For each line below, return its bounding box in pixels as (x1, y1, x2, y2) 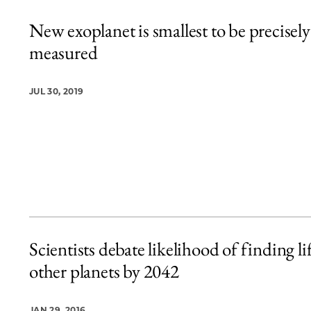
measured (29, 40, 98, 65)
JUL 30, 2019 (29, 86, 84, 97)
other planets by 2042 (29, 258, 179, 283)
